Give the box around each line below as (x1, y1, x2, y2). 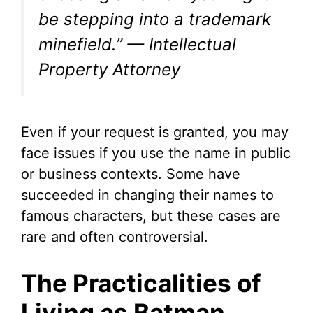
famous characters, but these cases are (21, 208, 281, 225)
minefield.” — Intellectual (38, 34, 236, 55)
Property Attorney (38, 59, 180, 80)
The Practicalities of (21, 268, 261, 298)
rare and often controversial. (21, 228, 208, 246)
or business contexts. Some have (21, 166, 240, 183)
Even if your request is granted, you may (21, 124, 289, 141)
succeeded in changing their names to (21, 187, 274, 204)
